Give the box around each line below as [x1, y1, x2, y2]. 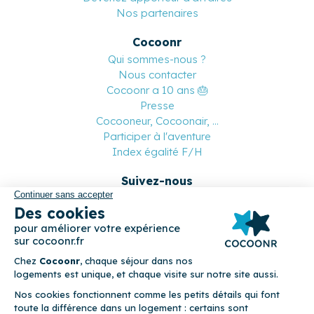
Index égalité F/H [111, 144, 203, 158]
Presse [139, 98, 175, 112]
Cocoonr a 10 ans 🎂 [106, 83, 208, 97]
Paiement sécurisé [104, 235, 210, 250]
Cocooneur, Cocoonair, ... [95, 114, 219, 128]
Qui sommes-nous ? [108, 52, 206, 66]
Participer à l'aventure [103, 129, 211, 143]
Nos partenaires [116, 6, 198, 20]
